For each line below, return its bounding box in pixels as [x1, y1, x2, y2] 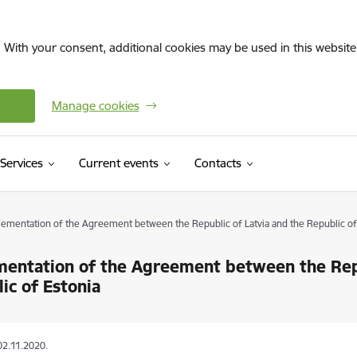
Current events [78, 155, 159, 171]
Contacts [194, 155, 241, 171]
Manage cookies [51, 98, 139, 113]
